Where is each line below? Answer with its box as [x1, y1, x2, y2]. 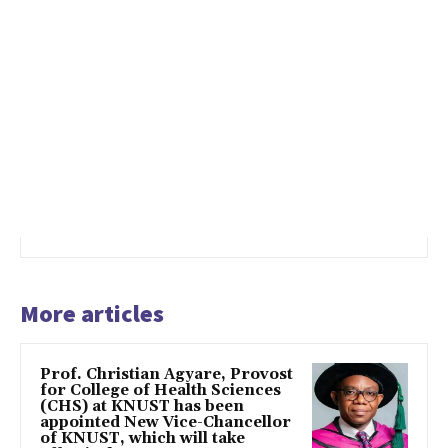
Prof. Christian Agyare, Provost [40, 365, 293, 384]
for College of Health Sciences [40, 381, 281, 400]
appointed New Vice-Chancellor [40, 413, 291, 432]
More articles [20, 298, 164, 329]
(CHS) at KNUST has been [40, 397, 244, 416]
